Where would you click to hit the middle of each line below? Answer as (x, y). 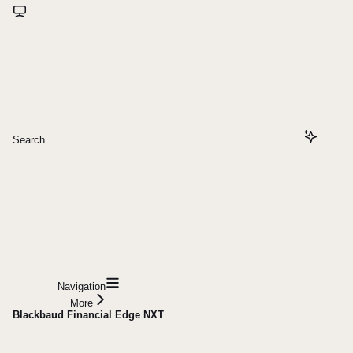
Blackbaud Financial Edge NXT (88, 315)
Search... (33, 140)
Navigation (81, 287)
